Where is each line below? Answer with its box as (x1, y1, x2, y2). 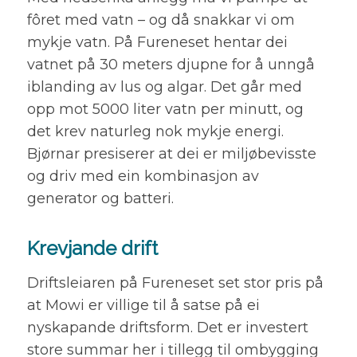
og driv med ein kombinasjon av (26, 167, 259, 186)
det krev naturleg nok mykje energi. (26, 123, 284, 141)
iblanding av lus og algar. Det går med (26, 78, 302, 96)
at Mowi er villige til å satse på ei (26, 296, 260, 314)
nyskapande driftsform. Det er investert (26, 318, 308, 336)
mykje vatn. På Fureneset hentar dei (26, 33, 288, 52)
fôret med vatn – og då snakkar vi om (26, 11, 295, 29)
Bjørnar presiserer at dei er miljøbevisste (26, 145, 316, 163)
